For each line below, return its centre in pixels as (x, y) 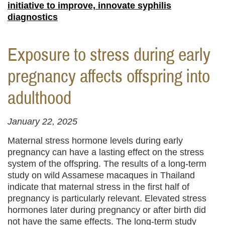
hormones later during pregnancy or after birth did (107, 210)
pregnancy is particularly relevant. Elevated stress (107, 199)
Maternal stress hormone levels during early (95, 141)
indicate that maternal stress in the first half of (98, 187)
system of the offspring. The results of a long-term (107, 164)
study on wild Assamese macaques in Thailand (101, 176)
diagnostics (33, 17)
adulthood (39, 99)
